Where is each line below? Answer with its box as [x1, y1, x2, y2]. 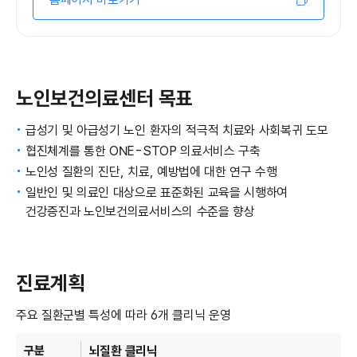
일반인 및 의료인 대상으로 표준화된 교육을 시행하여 [25, 185, 288, 201]
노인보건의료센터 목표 [16, 86, 193, 111]
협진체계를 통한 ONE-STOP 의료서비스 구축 [25, 143, 261, 159]
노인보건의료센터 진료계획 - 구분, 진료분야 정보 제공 [16, 326, 26, 341]
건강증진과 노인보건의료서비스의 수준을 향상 [25, 204, 255, 220]
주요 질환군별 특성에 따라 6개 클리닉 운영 [16, 308, 231, 324]
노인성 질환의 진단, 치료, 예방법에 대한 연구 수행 [25, 164, 277, 180]
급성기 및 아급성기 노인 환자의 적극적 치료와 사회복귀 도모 [25, 123, 328, 139]
